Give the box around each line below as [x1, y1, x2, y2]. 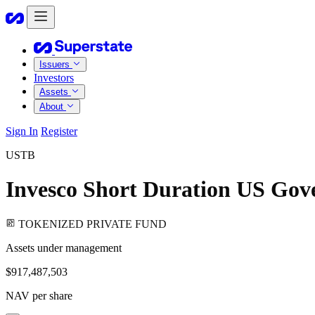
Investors [34, 72, 74, 84]
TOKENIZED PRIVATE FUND [18, 217, 167, 230]
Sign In [6, 125, 38, 137]
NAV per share [6, 289, 72, 302]
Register [41, 125, 77, 137]
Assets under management [6, 241, 122, 254]
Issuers [39, 59, 72, 70]
